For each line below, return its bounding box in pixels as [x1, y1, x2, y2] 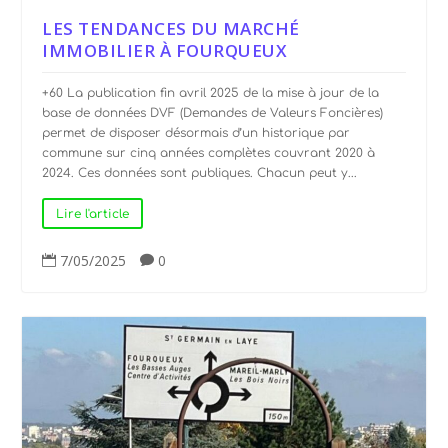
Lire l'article [56, 206, 130, 221]
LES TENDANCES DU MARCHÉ [42, 17, 300, 41]
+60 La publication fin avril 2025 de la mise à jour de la [42, 86, 380, 101]
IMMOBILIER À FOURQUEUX [42, 39, 288, 63]
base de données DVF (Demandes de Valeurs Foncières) [42, 106, 384, 121]
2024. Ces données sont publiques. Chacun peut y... [42, 166, 358, 181]
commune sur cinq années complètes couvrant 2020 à [42, 146, 376, 161]
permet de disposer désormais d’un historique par [42, 126, 351, 141]
